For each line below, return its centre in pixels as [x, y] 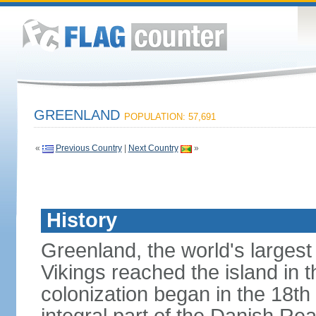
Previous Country [89, 148]
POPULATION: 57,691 [170, 117]
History [81, 220]
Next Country [153, 148]
